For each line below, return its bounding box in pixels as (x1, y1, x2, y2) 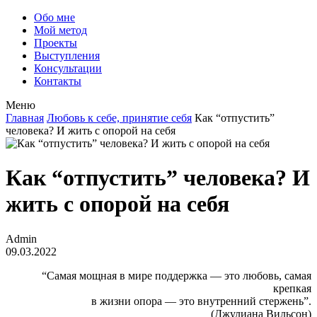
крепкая (273, 282, 311, 294)
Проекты (34, 37, 77, 49)
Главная (6, 112, 44, 124)
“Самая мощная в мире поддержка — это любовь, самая (42, 269, 311, 282)
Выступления (34, 50, 100, 62)
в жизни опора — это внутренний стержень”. (91, 294, 311, 307)
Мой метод (34, 24, 87, 36)
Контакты (34, 75, 81, 87)
